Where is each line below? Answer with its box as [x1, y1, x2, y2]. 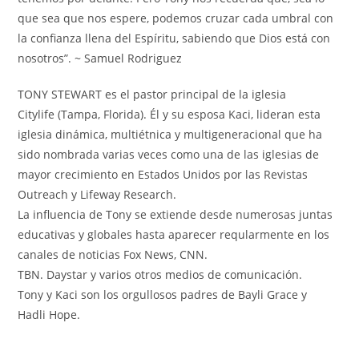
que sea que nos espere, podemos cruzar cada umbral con [18, 10, 334, 26]
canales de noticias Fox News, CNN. [18, 246, 208, 262]
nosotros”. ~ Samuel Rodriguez [18, 50, 183, 66]
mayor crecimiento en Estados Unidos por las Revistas [18, 166, 309, 182]
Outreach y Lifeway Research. [18, 186, 177, 202]
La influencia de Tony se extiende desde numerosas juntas [18, 206, 333, 222]
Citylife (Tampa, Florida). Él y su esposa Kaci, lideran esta [18, 106, 321, 122]
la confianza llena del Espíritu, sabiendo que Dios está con [18, 30, 331, 46]
